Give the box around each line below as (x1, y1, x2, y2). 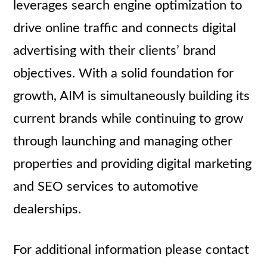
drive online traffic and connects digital (13, 21, 237, 35)
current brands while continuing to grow (13, 112, 244, 125)
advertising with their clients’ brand (13, 44, 216, 57)
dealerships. (13, 203, 82, 216)
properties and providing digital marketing (13, 157, 252, 170)
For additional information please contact (13, 243, 250, 256)
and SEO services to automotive (13, 180, 199, 193)
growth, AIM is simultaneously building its (13, 89, 250, 103)
